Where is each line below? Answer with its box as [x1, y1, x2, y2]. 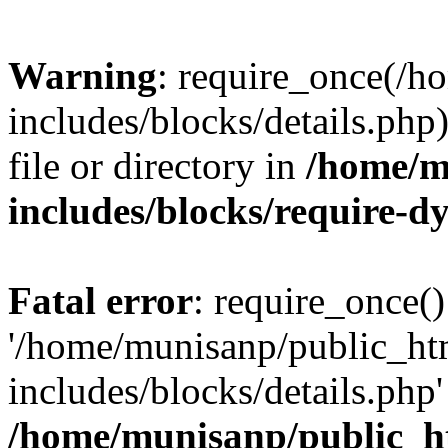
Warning [8, 54, 157, 97]
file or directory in [8, 144, 306, 187]
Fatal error [8, 279, 193, 322]
